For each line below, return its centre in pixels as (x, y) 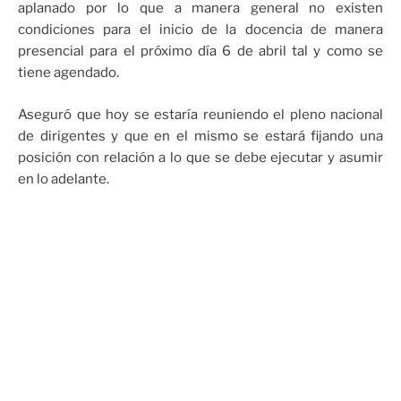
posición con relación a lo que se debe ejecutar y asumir (200, 157)
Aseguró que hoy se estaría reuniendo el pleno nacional (200, 114)
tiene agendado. (68, 73)
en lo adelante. (64, 179)
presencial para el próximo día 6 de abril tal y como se (200, 51)
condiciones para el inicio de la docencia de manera (200, 30)
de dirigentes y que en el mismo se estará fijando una (200, 136)
